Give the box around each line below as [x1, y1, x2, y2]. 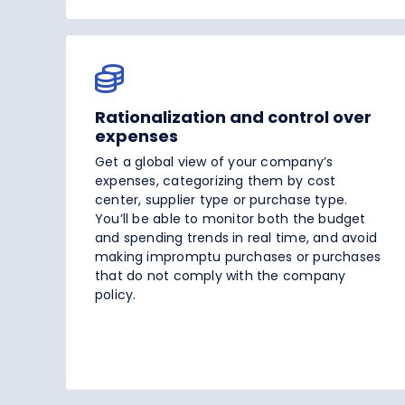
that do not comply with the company [95, 267, 346, 286]
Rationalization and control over [95, 106, 372, 129]
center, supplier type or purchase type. [95, 191, 348, 210]
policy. [95, 286, 137, 305]
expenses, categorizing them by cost [95, 172, 336, 191]
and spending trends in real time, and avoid [95, 229, 378, 248]
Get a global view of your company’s [95, 153, 334, 172]
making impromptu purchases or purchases [95, 248, 381, 267]
